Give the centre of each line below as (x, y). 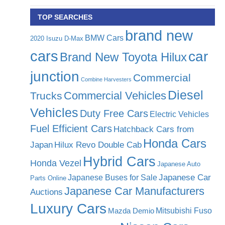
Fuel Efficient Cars (71, 129)
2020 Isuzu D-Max (57, 39)
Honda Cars (175, 144)
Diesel (186, 95)
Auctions (46, 192)
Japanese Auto (179, 164)
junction (55, 77)
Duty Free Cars (114, 114)
